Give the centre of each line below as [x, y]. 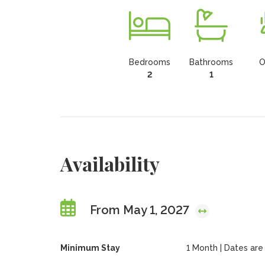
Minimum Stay [90, 248]
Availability [110, 164]
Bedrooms [150, 62]
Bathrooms [211, 62]
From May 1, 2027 [141, 210]
